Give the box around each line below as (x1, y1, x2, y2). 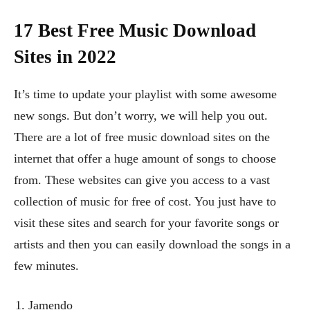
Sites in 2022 (14, 46, 116, 68)
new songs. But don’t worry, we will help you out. (14, 109, 268, 123)
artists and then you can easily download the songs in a (14, 237, 291, 252)
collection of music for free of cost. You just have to (14, 194, 276, 209)
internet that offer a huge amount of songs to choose (14, 152, 276, 166)
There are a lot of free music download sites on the (14, 130, 270, 145)
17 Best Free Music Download (14, 20, 256, 42)
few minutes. (14, 259, 79, 273)
